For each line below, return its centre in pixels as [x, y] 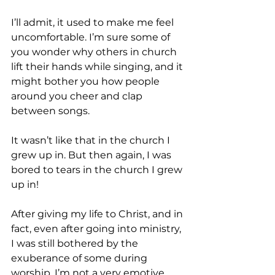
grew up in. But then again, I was [92, 155]
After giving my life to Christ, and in [98, 214]
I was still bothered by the [76, 244]
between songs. [50, 111]
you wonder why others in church [95, 52]
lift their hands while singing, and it [98, 67]
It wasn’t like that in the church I [92, 141]
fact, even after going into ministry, [97, 229]
